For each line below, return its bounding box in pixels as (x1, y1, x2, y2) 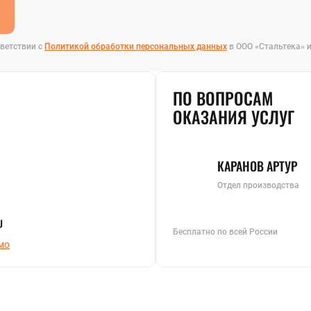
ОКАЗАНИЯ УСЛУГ (173, 103, 294, 129)
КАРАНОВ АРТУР (217, 156, 297, 175)
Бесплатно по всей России (173, 226, 278, 237)
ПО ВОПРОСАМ (173, 85, 273, 110)
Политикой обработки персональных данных (44, 41, 227, 51)
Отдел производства (217, 180, 299, 190)
